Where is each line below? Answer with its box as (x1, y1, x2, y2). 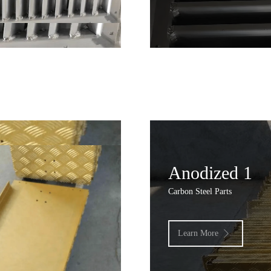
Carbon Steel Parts (168, 187, 232, 197)
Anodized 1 (168, 163, 252, 183)
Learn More (178, 229, 219, 238)
